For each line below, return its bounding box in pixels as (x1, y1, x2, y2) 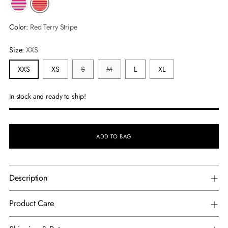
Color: (9, 22, 30, 33)
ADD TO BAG (96, 132, 132, 141)
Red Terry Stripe (30, 22, 77, 33)
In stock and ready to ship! (9, 91, 87, 102)
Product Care (9, 197, 54, 210)
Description (9, 172, 48, 184)
